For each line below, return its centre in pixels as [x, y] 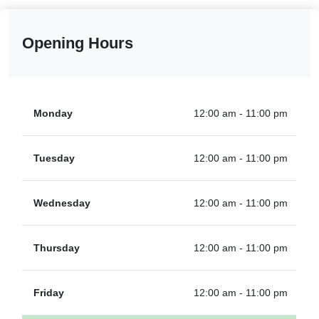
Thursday [57, 248]
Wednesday [62, 203]
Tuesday [54, 158]
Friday [49, 293]
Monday [53, 114]
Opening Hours [78, 43]
